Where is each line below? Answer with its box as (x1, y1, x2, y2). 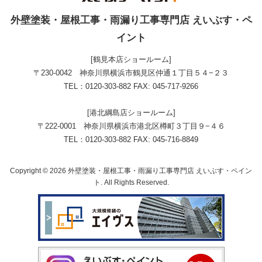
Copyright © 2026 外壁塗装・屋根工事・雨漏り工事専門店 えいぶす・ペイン (10, 167, 252, 175)
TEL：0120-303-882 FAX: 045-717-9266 (64, 82, 198, 91)
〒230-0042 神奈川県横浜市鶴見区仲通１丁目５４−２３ (33, 68, 229, 78)
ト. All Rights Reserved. (93, 178, 169, 187)
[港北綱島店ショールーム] (87, 108, 175, 118)
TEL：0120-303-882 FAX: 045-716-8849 (64, 135, 198, 144)
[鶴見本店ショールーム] (91, 55, 171, 64)
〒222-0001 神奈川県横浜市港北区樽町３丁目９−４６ (37, 122, 225, 131)
